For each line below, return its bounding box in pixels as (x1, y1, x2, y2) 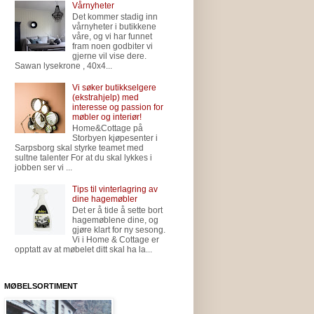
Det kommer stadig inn (71, 12, 158, 22)
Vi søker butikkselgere (71, 82, 156, 93)
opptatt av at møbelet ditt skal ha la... (15, 245, 152, 255)
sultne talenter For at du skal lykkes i (15, 153, 152, 163)
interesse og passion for (71, 102, 163, 112)
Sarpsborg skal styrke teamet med (15, 143, 144, 153)
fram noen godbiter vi (71, 41, 153, 52)
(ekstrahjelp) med (71, 92, 139, 102)
